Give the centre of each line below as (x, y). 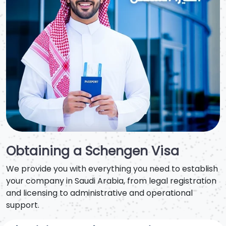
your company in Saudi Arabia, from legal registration (111, 181)
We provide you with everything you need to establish (112, 169)
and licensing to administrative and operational (99, 193)
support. (23, 205)
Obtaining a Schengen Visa (93, 151)
